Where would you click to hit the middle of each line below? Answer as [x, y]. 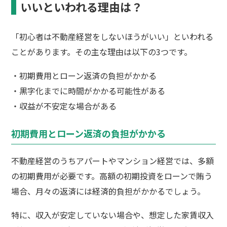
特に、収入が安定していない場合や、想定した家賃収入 [113, 215]
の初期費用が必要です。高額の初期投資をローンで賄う [112, 176]
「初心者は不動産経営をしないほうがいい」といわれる [112, 37]
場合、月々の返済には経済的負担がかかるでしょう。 [108, 191]
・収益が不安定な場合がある [64, 106]
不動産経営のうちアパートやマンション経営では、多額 [113, 161]
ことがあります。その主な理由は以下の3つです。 [102, 52]
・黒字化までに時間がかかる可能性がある [88, 91]
